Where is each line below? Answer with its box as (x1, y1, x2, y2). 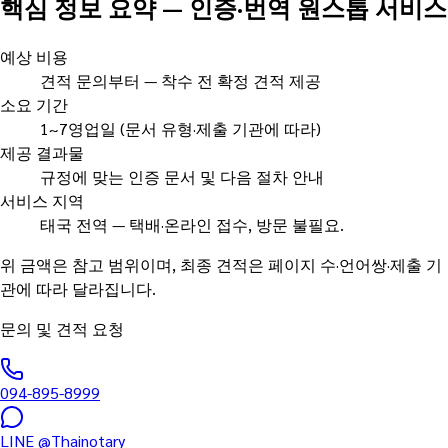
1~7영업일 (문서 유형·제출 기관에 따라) (40, 118, 321, 140)
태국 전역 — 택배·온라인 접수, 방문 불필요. (40, 214, 344, 236)
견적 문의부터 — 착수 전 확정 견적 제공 (40, 70, 321, 92)
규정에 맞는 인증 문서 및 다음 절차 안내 (40, 166, 324, 188)
